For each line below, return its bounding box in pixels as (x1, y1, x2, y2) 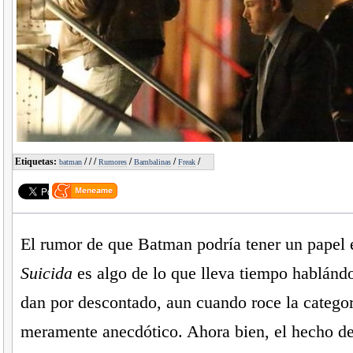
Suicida (20, 263, 72, 284)
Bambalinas (133, 158, 171, 167)
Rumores (98, 158, 127, 167)
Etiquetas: (14, 156, 59, 168)
